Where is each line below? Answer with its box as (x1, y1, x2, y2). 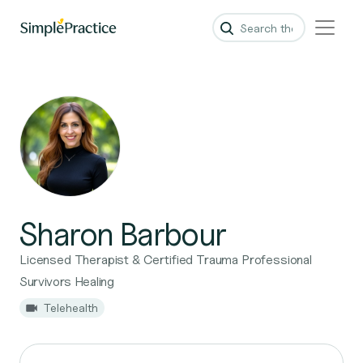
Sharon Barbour (19, 214, 226, 253)
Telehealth (44, 301, 98, 314)
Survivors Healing (19, 274, 114, 289)
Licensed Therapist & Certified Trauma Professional (19, 252, 312, 267)
